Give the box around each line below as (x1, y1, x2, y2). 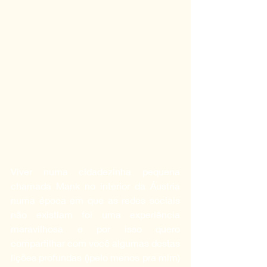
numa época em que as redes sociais (11, 194, 180, 206)
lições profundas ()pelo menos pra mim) (11, 251, 180, 263)
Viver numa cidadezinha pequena (11, 165, 180, 177)
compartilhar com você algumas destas (11, 237, 180, 249)
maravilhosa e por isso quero (11, 222, 180, 234)
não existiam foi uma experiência (11, 208, 180, 220)
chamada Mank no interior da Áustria (11, 179, 180, 191)
